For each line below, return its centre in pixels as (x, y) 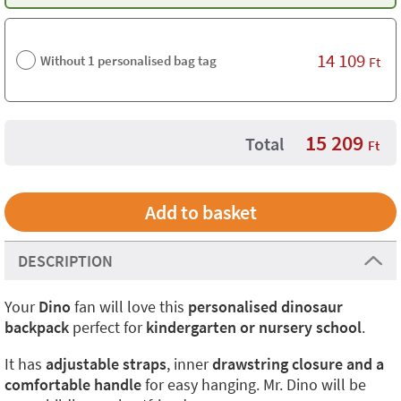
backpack (37, 327)
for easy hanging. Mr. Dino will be (254, 384)
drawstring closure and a (296, 364)
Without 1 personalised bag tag (128, 60)
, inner (188, 364)
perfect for (107, 327)
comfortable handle (73, 384)
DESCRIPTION (65, 261)
